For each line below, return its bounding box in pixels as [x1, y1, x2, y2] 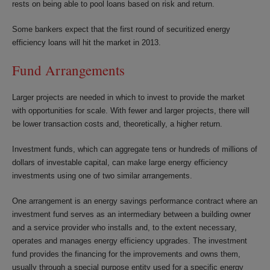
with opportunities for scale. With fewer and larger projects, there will [12, 105, 250, 115]
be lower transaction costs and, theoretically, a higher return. [12, 119, 222, 128]
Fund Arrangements [12, 60, 125, 79]
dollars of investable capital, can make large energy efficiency [12, 157, 228, 167]
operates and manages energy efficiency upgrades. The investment [12, 236, 247, 245]
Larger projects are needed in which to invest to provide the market [12, 92, 245, 102]
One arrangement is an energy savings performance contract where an [12, 196, 257, 206]
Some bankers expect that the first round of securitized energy [12, 24, 230, 34]
